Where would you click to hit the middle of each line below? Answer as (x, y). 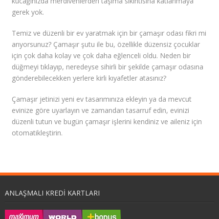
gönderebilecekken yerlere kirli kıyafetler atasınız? (89, 78)
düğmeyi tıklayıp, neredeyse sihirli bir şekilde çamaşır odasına (108, 67)
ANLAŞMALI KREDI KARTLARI (52, 193)
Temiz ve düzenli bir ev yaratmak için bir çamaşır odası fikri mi (109, 33)
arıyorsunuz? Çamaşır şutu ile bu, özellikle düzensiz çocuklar (106, 44)
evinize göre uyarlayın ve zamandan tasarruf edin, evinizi (100, 110)
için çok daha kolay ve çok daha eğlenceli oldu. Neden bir (101, 56)
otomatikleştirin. (37, 133)
